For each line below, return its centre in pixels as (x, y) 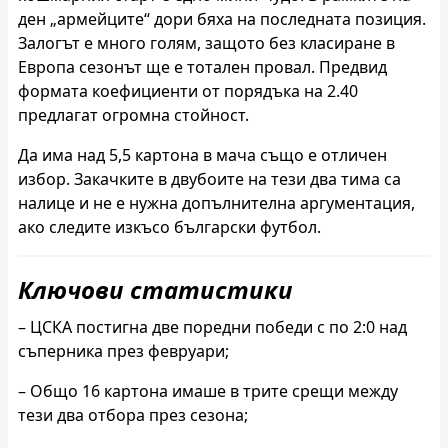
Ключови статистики (155, 290)
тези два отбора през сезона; (133, 414)
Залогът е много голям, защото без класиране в (206, 43)
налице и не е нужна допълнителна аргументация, (216, 203)
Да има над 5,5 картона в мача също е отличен (202, 155)
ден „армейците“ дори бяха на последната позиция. (222, 19)
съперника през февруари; (123, 350)
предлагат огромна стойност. (133, 115)
